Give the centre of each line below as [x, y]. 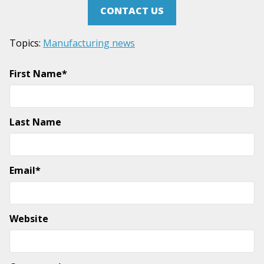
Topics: [26, 43]
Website [29, 219]
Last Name [35, 122]
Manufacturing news [89, 43]
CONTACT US [132, 11]
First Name [36, 74]
